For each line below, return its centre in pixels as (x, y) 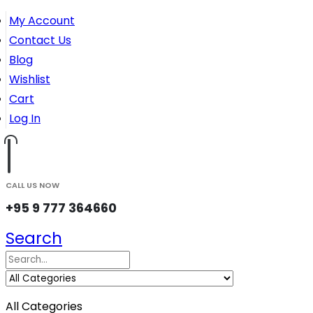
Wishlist (30, 79)
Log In (25, 118)
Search (34, 238)
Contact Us (40, 40)
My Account (42, 21)
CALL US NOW (32, 185)
